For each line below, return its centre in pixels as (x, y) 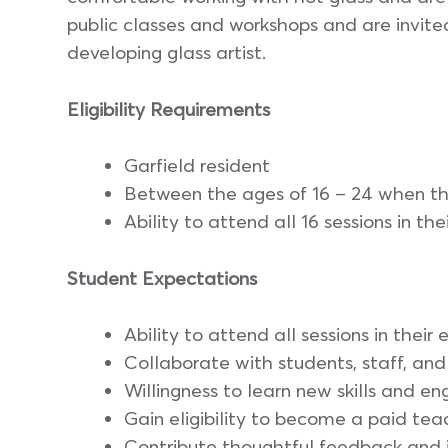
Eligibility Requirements (168, 108)
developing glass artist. (166, 52)
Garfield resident (197, 165)
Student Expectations (162, 277)
